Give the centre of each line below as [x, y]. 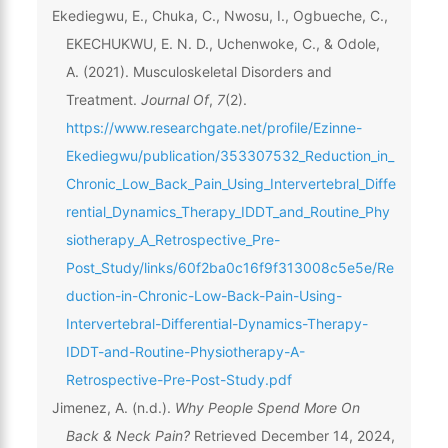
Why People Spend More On [267, 407]
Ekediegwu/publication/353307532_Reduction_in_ [229, 155]
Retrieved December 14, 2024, [292, 435]
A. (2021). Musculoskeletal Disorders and [198, 71]
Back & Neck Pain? [127, 435]
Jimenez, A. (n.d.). [113, 407]
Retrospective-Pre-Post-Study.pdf [178, 379]
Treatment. [103, 99]
